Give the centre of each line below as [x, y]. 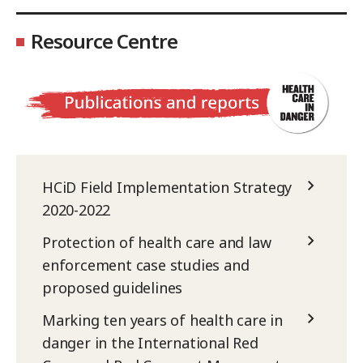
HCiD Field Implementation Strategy [167, 188]
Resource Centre [104, 41]
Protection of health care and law [157, 243]
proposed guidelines [113, 288]
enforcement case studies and [146, 265]
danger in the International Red [150, 343]
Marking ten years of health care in [162, 320]
